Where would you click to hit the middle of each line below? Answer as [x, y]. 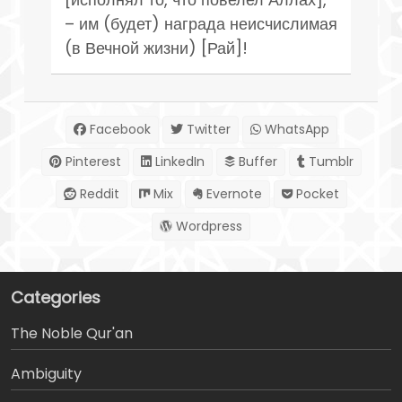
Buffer [256, 161]
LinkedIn [178, 161]
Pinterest [91, 161]
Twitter [206, 129]
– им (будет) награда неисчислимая [201, 23]
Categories [56, 297]
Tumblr [329, 161]
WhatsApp [295, 129]
